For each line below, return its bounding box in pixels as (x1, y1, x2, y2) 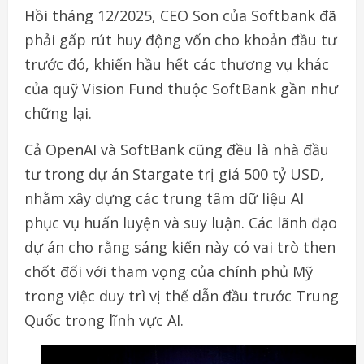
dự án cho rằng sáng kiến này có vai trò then (24, 236, 336, 257)
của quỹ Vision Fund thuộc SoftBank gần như (24, 78, 338, 98)
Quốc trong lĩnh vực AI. (24, 310, 184, 330)
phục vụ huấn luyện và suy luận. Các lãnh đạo (24, 212, 337, 232)
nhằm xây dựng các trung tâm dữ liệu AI (24, 188, 304, 208)
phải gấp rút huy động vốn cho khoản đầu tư (24, 29, 337, 50)
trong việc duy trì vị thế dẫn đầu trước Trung (24, 285, 339, 305)
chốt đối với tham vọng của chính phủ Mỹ (24, 261, 313, 281)
